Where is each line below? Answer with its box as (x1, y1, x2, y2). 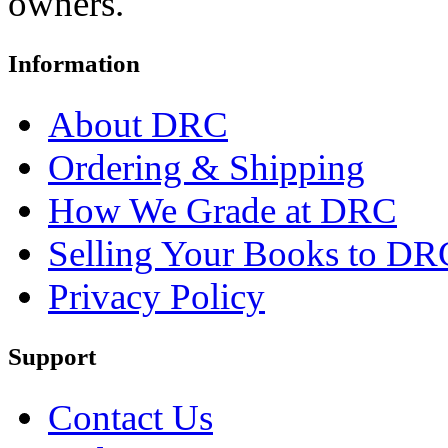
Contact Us (48, 397, 213, 439)
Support (8, 343, 96, 371)
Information (8, 50, 140, 78)
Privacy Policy (48, 276, 265, 318)
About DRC (48, 104, 228, 146)
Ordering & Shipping (48, 147, 365, 189)
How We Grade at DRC (48, 190, 397, 232)
